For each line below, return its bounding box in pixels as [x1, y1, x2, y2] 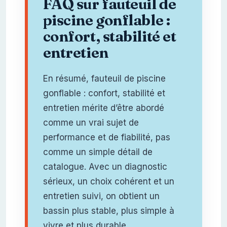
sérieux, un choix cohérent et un [43, 176, 174, 186]
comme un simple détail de [43, 146, 153, 157]
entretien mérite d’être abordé [43, 102, 164, 113]
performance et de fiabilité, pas [43, 132, 170, 142]
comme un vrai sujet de [43, 117, 139, 128]
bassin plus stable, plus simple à [43, 205, 174, 216]
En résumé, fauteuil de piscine [43, 73, 166, 84]
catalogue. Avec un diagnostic [43, 161, 167, 172]
